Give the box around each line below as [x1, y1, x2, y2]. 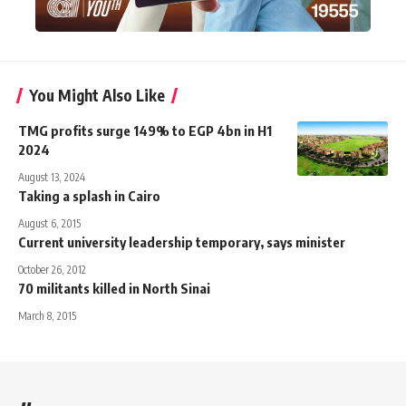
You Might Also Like [29, 84, 165, 105]
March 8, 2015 [18, 308, 76, 323]
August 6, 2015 [18, 216, 81, 230]
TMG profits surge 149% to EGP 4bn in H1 [18, 121, 272, 139]
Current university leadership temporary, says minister [18, 233, 345, 250]
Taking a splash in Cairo [18, 187, 160, 204]
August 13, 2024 [18, 169, 85, 184]
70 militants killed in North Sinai [18, 279, 210, 296]
